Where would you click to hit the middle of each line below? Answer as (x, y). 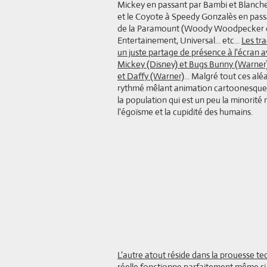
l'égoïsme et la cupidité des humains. (185, 112)
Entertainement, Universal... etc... (179, 40)
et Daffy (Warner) (151, 76)
